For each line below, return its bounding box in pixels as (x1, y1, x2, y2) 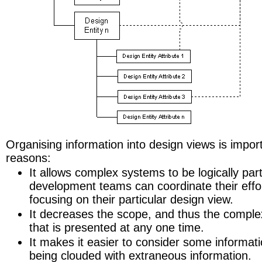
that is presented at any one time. (29, 221, 204, 234)
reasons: (6, 151, 51, 164)
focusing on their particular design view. (29, 193, 233, 206)
